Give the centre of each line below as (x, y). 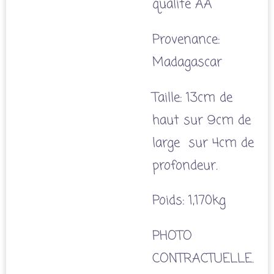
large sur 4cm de (203, 143)
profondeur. (185, 166)
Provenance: (186, 40)
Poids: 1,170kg (189, 201)
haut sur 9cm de (202, 120)
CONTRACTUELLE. (203, 259)
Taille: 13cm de (192, 98)
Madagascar (187, 63)
